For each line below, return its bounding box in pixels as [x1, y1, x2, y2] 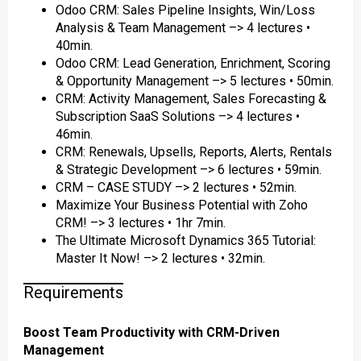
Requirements [23, 283, 123, 302]
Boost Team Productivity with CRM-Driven [23, 325, 280, 340]
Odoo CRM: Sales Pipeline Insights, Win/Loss [55, 2, 315, 18]
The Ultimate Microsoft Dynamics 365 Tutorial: [55, 233, 316, 248]
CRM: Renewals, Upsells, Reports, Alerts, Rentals [55, 144, 332, 160]
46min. [55, 127, 93, 142]
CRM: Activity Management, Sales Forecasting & [55, 91, 326, 106]
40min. [55, 38, 93, 53]
